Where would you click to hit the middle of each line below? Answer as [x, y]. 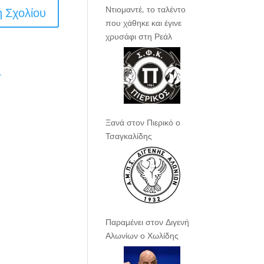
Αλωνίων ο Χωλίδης [142, 236]
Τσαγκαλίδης [129, 136]
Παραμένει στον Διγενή [148, 222]
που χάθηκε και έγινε [144, 23]
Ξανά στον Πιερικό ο [143, 123]
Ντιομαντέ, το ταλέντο [146, 9]
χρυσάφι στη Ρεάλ [139, 37]
